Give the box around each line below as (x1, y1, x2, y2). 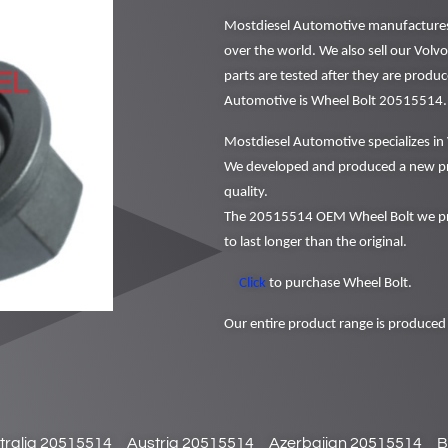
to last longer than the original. (224, 235, 407, 250)
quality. (224, 185, 268, 200)
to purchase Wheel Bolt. (266, 276, 412, 291)
